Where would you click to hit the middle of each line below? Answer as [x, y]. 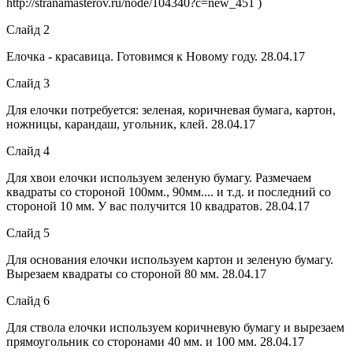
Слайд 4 [28, 150]
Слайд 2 [28, 29]
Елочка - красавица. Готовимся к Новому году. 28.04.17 [156, 56]
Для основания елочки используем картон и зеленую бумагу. [170, 259]
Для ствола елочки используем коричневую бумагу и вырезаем [175, 327]
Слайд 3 [28, 83]
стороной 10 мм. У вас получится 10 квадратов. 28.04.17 [158, 206]
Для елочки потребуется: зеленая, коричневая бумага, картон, [171, 110]
